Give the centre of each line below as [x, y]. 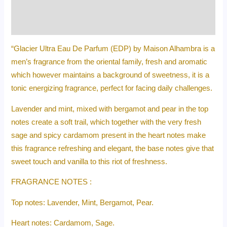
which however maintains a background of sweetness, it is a [110, 75]
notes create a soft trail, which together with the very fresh [106, 122]
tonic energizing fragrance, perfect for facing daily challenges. [112, 88]
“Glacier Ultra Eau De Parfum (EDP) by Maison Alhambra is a [113, 49]
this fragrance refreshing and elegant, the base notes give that [113, 148]
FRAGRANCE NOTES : [52, 182]
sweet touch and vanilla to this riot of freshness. [89, 161]
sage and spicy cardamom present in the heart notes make [109, 135]
